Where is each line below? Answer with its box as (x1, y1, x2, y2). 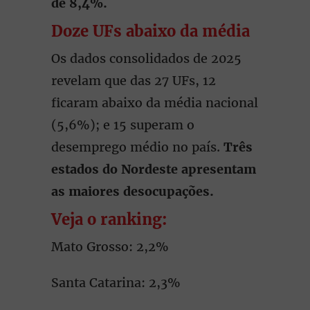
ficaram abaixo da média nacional (51, 95, 258, 111)
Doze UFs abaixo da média (51, 21, 250, 41)
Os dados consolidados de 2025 (51, 51, 241, 66)
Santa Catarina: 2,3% (51, 275, 181, 291)
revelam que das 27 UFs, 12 (51, 73, 216, 89)
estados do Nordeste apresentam (51, 161, 256, 177)
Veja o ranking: (51, 210, 167, 229)
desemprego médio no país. (51, 139, 224, 155)
